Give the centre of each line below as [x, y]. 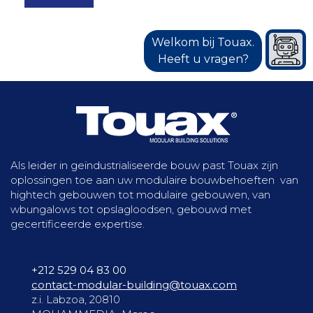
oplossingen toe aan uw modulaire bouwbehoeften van [154, 180]
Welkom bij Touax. [203, 42]
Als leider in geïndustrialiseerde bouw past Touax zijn [144, 165]
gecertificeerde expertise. [78, 224]
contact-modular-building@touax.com [134, 285]
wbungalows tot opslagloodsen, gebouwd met [131, 209]
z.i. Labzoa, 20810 [76, 299]
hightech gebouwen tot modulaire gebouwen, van [140, 195]
